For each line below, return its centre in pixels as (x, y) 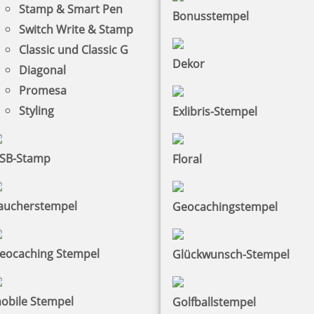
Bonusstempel (211, 16)
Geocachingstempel (225, 206)
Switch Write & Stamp (76, 29)
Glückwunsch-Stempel (231, 254)
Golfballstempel (214, 302)
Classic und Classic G (73, 49)
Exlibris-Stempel (215, 111)
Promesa (42, 90)
